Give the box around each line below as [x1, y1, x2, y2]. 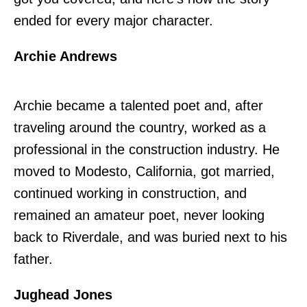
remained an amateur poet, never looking [14, 207, 265, 223]
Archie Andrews [14, 48, 117, 64]
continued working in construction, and [14, 185, 247, 201]
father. [14, 251, 53, 267]
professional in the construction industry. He [14, 141, 280, 157]
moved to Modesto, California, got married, [14, 163, 275, 179]
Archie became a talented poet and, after [14, 97, 263, 113]
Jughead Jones [14, 286, 112, 302]
